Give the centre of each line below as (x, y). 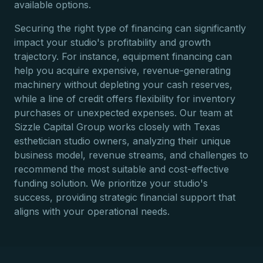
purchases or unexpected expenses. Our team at (123, 113)
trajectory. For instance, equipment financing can (123, 56)
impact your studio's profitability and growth (112, 42)
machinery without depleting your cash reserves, (123, 85)
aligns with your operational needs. (92, 211)
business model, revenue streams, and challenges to (131, 155)
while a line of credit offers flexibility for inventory (125, 99)
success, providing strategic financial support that (125, 197)
